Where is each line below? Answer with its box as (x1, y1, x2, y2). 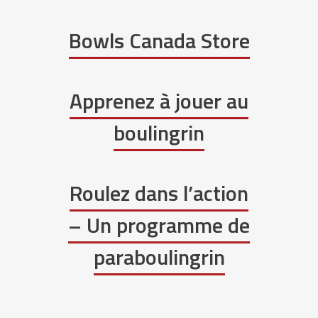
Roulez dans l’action (70, 177, 248, 210)
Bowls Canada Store (68, 24, 250, 57)
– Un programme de (68, 209, 250, 242)
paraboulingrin (93, 241, 225, 274)
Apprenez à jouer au (70, 84, 248, 118)
